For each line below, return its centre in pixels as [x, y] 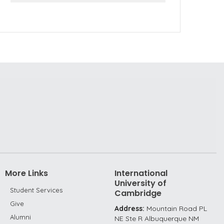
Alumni [20, 217]
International [141, 173]
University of [140, 183]
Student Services [36, 190]
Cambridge [138, 193]
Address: [130, 208]
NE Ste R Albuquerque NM [157, 218]
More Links [26, 173]
